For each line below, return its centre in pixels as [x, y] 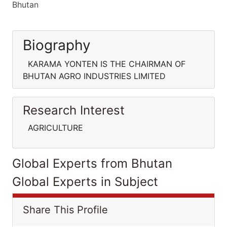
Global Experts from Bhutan [92, 163]
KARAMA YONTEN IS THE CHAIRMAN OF [104, 64]
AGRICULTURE [53, 128]
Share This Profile [65, 210]
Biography [57, 45]
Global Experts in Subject [85, 182]
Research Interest [74, 110]
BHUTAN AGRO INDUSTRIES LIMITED [94, 76]
